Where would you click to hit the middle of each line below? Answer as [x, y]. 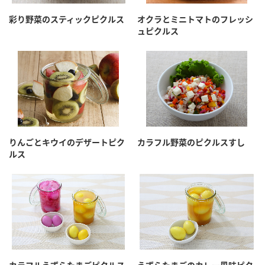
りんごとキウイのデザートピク [67, 143]
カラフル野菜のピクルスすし [191, 143]
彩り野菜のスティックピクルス [67, 20]
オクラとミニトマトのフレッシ [195, 20]
